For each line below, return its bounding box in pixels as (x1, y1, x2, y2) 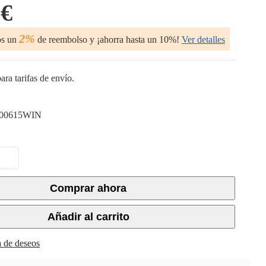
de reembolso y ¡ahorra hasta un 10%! (35, 34, 179, 45)
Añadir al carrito (47, 211, 129, 223)
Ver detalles (182, 34, 225, 45)
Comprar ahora (50, 182, 126, 194)
